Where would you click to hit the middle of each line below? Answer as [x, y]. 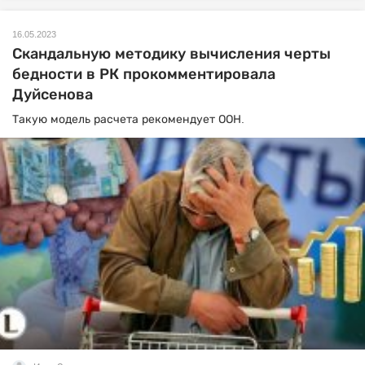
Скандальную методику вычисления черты [172, 54]
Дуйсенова [53, 95]
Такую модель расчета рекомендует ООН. [128, 119]
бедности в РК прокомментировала [144, 74]
